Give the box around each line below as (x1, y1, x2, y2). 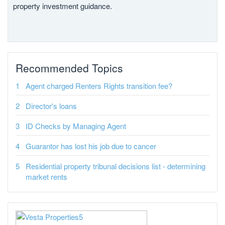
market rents (26, 171, 67, 182)
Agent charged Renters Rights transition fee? (26, 80, 172, 91)
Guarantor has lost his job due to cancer (26, 141, 156, 151)
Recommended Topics (16, 60, 123, 75)
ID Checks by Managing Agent (26, 121, 126, 131)
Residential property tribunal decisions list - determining (26, 161, 205, 171)
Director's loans (26, 100, 77, 111)
